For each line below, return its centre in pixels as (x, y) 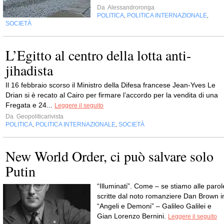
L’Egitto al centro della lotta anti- (98, 55)
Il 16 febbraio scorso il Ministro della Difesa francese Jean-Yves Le (110, 85)
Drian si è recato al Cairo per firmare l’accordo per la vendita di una (112, 95)
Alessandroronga (130, 7)
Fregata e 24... (30, 105)
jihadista (29, 70)
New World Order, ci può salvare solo (109, 156)
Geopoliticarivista (39, 116)
